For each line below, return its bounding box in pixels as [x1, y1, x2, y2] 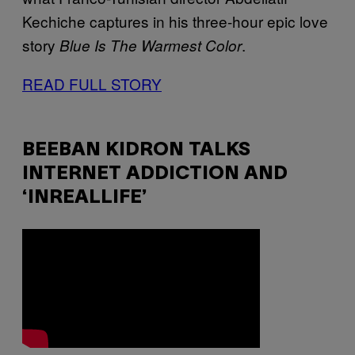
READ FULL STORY [22, 72, 162, 94]
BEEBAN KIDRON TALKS [22, 141, 250, 159]
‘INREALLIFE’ [22, 189, 147, 207]
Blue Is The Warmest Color [59, 34, 242, 55]
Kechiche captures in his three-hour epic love [22, 10, 328, 32]
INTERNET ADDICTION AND [22, 165, 288, 183]
